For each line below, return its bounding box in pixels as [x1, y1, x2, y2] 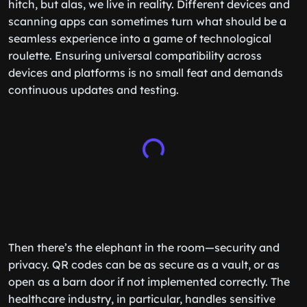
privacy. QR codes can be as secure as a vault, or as [8, 258, 280, 271]
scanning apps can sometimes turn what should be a [8, 14, 286, 28]
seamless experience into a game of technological [8, 32, 271, 45]
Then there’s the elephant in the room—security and [8, 241, 280, 254]
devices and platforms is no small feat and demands [8, 66, 283, 79]
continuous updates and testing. [8, 83, 179, 97]
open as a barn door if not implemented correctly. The [8, 275, 290, 288]
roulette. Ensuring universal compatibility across [8, 49, 262, 62]
